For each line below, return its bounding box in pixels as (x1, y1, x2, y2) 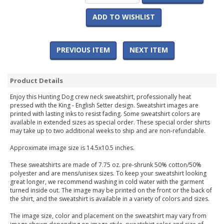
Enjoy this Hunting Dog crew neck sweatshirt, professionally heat (10, 92, 191, 101)
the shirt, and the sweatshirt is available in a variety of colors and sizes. (10, 194, 209, 203)
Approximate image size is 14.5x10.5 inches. (10, 143, 134, 152)
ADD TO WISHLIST (92, 12, 155, 22)
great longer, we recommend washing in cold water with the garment (10, 177, 204, 186)
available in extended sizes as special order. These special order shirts (10, 118, 210, 127)
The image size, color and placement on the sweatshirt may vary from (10, 211, 206, 220)
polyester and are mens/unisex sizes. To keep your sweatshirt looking (10, 169, 206, 178)
